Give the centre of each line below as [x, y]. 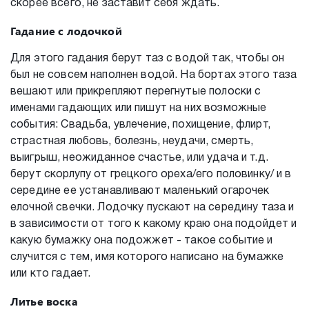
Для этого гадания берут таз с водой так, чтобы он [148, 58]
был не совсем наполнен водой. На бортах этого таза [154, 75]
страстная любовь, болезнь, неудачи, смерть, [132, 141]
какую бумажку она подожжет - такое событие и [142, 240]
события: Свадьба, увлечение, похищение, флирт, [140, 124]
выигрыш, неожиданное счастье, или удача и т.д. [139, 158]
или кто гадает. [51, 273]
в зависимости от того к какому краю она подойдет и [154, 224]
